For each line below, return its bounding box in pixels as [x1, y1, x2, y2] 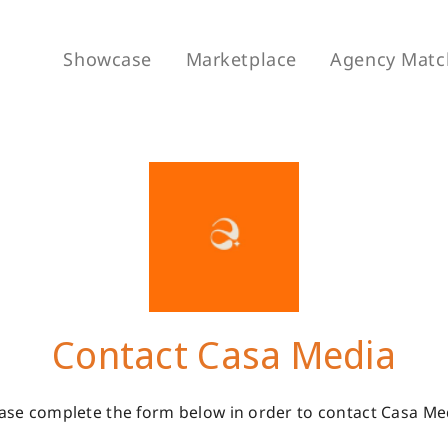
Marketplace [185, 47, 297, 71]
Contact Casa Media [51, 328, 397, 380]
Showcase [63, 47, 152, 71]
